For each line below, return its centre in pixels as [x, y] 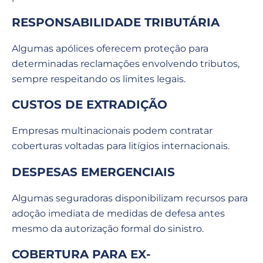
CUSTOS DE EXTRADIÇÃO [90, 105]
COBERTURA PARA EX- [81, 254]
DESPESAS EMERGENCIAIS [93, 172]
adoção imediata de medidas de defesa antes [118, 213]
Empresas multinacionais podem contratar [112, 131]
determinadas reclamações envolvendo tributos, [126, 63]
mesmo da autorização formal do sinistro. [108, 228]
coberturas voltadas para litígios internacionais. [121, 146]
